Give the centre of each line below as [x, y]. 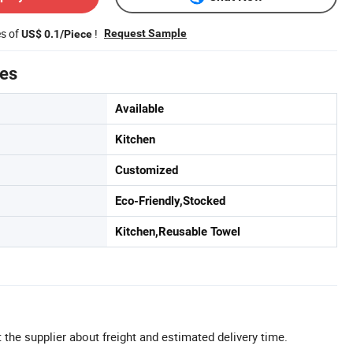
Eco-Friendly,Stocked [170, 201]
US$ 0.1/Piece [57, 34]
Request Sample [145, 33]
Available [139, 109]
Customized [147, 170]
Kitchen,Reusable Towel [178, 232]
